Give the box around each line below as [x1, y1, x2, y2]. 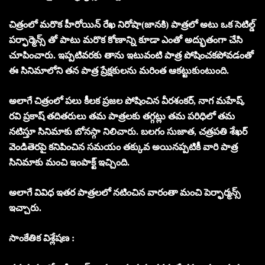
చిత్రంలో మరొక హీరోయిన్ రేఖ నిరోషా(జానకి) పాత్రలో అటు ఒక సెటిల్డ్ [9, 19, 255, 30]
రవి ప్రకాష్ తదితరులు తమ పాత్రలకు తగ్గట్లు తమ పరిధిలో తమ [9, 111, 235, 121]
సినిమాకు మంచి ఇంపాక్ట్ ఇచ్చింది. [9, 157, 132, 167]
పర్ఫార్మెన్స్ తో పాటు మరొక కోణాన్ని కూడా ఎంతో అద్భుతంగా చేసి [9, 34, 243, 45]
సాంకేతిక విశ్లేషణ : [9, 232, 77, 243]
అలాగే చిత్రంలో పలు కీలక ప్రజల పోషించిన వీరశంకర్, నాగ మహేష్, [9, 95, 245, 106]
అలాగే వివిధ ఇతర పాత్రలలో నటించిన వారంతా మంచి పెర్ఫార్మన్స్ [9, 187, 241, 198]
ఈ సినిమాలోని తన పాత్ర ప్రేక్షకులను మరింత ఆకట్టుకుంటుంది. [9, 65, 231, 76]
